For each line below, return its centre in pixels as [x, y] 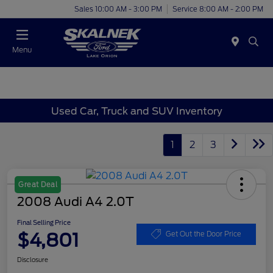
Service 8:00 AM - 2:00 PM [218, 9]
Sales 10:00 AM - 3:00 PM [118, 9]
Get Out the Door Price [204, 234]
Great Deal [38, 185]
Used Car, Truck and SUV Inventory [136, 111]
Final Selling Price [44, 223]
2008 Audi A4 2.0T [76, 202]
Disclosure [33, 260]
